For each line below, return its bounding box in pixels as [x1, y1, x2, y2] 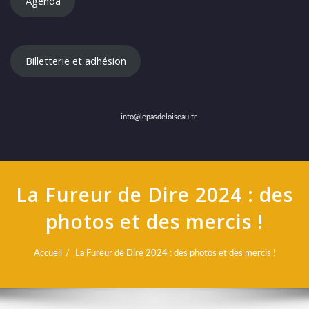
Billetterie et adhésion [25, 54, 126, 68]
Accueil [33, 248, 62, 259]
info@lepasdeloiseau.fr [118, 114, 197, 121]
